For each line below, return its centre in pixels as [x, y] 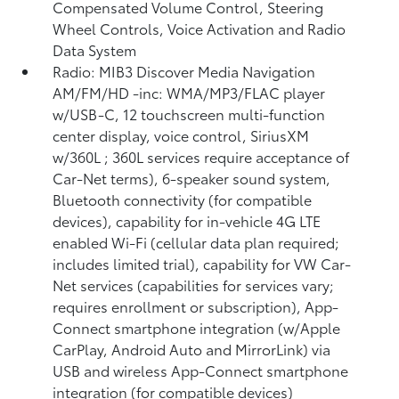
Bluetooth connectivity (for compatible [183, 199]
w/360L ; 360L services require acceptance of [201, 156]
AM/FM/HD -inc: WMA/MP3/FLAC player [189, 92]
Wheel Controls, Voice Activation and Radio [199, 28]
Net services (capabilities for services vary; [194, 285]
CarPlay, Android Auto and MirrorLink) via [192, 349]
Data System [95, 49]
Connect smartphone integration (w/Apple [197, 327]
